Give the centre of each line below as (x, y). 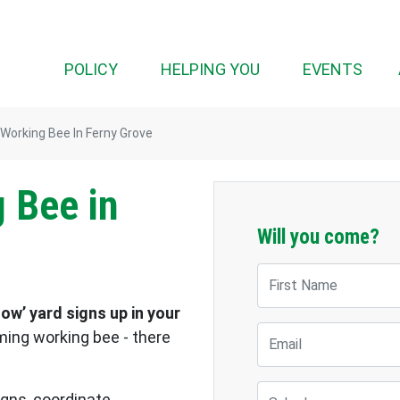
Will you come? (318, 237)
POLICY (91, 69)
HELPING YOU (210, 69)
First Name (296, 275)
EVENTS (333, 69)
